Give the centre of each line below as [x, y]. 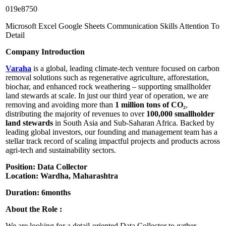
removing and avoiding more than [61, 104]
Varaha [19, 68]
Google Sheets [83, 26]
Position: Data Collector [47, 166]
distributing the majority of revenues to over [76, 114]
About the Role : [34, 209]
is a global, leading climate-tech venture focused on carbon [126, 68]
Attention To [200, 26]
